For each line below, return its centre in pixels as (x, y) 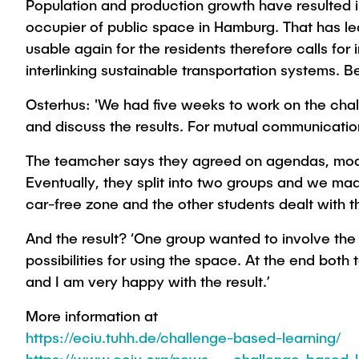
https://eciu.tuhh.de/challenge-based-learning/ (183, 337)
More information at (92, 316)
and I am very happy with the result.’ (148, 281)
